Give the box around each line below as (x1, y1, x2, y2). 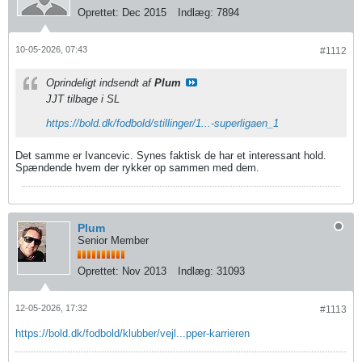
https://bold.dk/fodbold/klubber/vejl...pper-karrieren (15, 327, 250, 340)
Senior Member (78, 234, 149, 247)
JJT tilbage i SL (46, 93, 120, 106)
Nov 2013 (122, 265, 166, 278)
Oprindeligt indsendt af (46, 77, 154, 90)
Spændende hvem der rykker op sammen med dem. (15, 162, 259, 175)
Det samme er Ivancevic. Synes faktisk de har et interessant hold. (15, 149, 326, 162)
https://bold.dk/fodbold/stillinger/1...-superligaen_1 (46, 117, 279, 130)
